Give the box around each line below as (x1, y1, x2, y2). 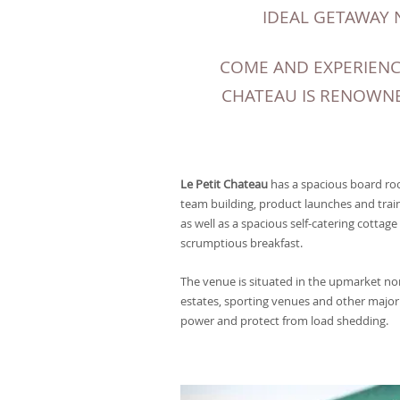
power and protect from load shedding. (180, 312, 388, 329)
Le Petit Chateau (180, 175, 268, 192)
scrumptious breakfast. (180, 234, 303, 251)
